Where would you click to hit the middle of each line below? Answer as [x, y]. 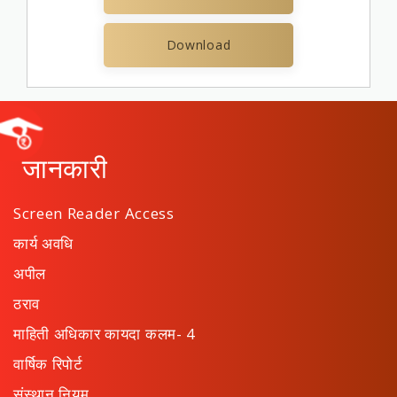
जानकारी [65, 169]
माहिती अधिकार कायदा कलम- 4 [105, 334]
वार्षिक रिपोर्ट [48, 364]
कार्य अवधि [44, 243]
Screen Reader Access [94, 213]
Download [198, 45]
